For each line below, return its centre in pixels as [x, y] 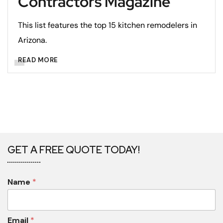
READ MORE [38, 60]
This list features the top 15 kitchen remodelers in [108, 25]
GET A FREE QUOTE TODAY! [74, 150]
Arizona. [32, 40]
